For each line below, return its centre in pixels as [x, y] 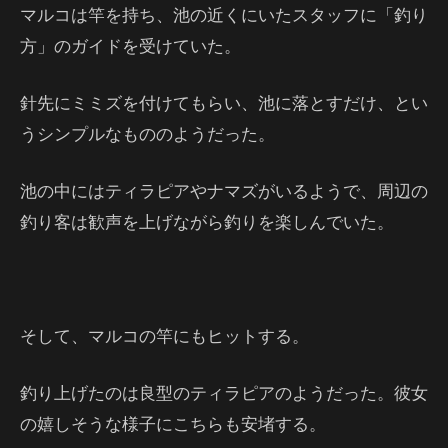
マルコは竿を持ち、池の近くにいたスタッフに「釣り [224, 14]
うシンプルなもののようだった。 [147, 133]
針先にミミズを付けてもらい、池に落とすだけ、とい [224, 102]
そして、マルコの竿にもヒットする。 [164, 335]
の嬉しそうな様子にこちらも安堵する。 [173, 423]
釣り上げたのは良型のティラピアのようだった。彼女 [224, 392]
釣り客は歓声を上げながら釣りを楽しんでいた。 [207, 221]
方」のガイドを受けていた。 [130, 45]
